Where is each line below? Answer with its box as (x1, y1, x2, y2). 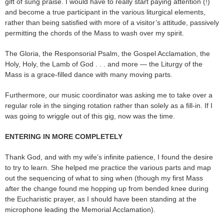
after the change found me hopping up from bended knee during (5, 184, 208, 192)
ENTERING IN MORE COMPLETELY (5, 132, 122, 140)
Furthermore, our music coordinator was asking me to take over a (5, 90, 212, 99)
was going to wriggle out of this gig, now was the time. (5, 111, 175, 120)
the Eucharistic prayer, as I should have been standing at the (5, 194, 196, 203)
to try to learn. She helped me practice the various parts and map (5, 163, 211, 171)
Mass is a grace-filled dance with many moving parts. (5, 70, 172, 78)
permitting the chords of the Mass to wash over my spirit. (5, 28, 184, 37)
